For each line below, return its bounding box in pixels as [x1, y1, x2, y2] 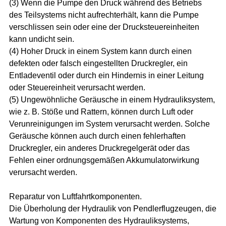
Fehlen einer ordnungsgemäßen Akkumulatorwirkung [9, 155, 200, 164]
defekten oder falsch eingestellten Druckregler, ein [9, 59, 188, 68]
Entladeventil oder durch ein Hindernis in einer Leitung [9, 71, 204, 80]
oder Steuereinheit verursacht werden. [9, 83, 146, 92]
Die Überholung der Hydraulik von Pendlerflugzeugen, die [9, 204, 217, 213]
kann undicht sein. [9, 34, 75, 43]
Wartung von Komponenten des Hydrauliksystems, [9, 216, 190, 225]
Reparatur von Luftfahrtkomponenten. [9, 192, 142, 201]
